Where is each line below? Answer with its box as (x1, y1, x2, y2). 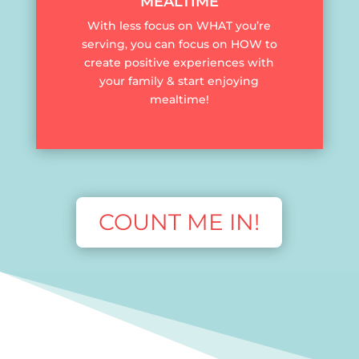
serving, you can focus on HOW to (81, 36, 277, 51)
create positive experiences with (84, 54, 275, 70)
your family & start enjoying (99, 73, 260, 88)
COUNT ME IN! (99, 208, 260, 236)
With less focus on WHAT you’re (87, 18, 272, 33)
